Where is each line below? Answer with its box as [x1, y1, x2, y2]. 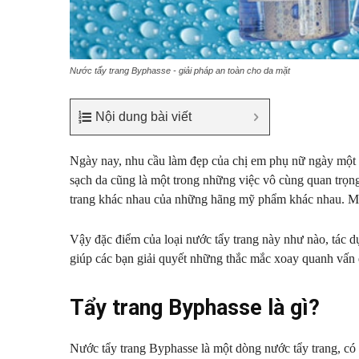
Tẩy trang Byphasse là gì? [70, 295, 320, 321]
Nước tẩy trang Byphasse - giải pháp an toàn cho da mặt [70, 66, 290, 76]
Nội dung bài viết [95, 110, 192, 124]
